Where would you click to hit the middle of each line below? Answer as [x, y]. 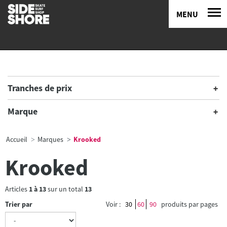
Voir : [113, 204]
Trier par [19, 204]
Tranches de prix [40, 88]
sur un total [65, 189]
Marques [50, 139]
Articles [17, 189]
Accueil [17, 139]
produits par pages [190, 204]
